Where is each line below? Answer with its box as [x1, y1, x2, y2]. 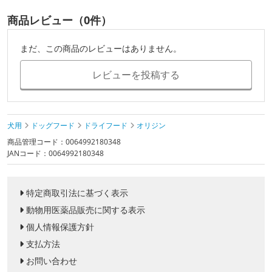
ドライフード [84, 120, 127, 131]
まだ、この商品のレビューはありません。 [20, 42, 182, 55]
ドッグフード [31, 120, 75, 131]
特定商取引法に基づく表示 [26, 187, 128, 199]
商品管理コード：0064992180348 [7, 137, 121, 148]
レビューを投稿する [92, 68, 180, 82]
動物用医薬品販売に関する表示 [26, 204, 145, 216]
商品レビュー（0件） [7, 13, 112, 28]
